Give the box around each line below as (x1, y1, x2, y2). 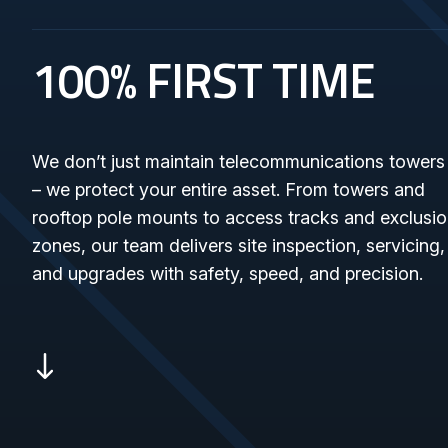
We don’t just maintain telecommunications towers (32, 151, 445, 172)
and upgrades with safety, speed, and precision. (32, 263, 423, 284)
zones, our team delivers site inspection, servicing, (32, 235, 445, 256)
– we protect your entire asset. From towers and (32, 179, 425, 200)
